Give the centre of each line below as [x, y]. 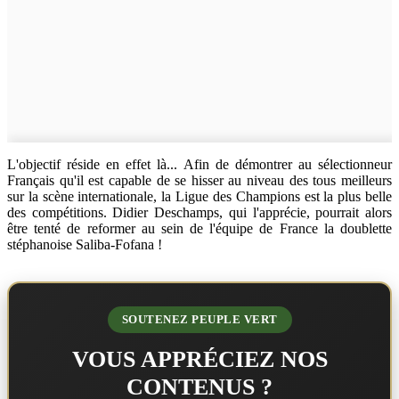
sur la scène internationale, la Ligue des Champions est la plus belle [199, 197]
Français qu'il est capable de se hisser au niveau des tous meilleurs [199, 181]
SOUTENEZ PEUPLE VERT [199, 320]
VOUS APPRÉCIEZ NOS [199, 360]
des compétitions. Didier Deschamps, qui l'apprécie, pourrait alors [199, 213]
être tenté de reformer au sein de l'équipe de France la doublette [199, 229]
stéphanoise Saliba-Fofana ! [85, 245]
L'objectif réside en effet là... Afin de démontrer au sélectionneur [199, 165]
